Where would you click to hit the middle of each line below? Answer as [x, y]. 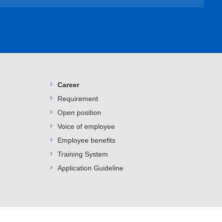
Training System [83, 154]
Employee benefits [86, 140]
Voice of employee [86, 126]
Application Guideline [90, 168]
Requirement [78, 99]
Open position [79, 112]
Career [68, 85]
